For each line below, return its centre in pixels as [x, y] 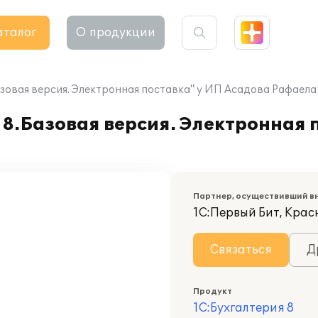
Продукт [213, 291]
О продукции [116, 33]
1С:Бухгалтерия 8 [243, 308]
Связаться [241, 250]
